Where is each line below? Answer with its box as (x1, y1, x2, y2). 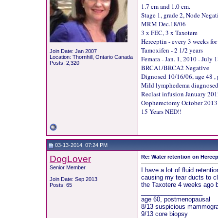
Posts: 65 (50, 182, 73, 188)
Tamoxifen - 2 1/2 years (141, 46, 203, 54)
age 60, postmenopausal (141, 196, 211, 203)
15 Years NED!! (141, 107, 182, 116)
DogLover (50, 154, 91, 164)
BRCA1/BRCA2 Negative (141, 63, 210, 72)
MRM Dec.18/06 (141, 19, 186, 28)
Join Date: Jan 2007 (50, 48, 97, 54)
